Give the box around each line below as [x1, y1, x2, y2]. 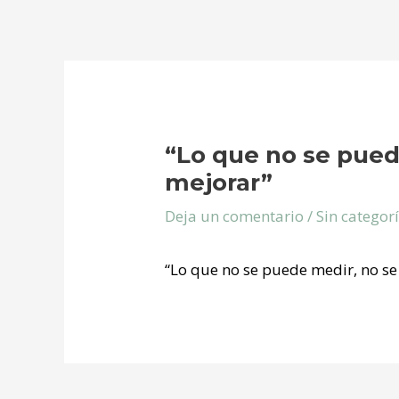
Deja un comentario [165, 205, 305, 226]
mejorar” [165, 167, 273, 197]
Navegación [63, 61, 146, 82]
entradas [63, 111, 126, 132]
